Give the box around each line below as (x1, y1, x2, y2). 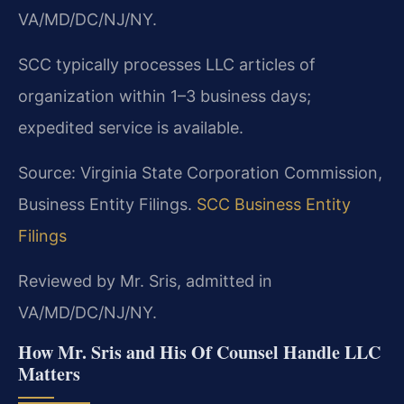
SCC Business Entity (197, 194, 351, 214)
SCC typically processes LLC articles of (18, 54, 316, 74)
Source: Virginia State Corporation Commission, (18, 162, 382, 182)
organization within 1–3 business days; (18, 86, 311, 106)
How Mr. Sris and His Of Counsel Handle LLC (18, 338, 381, 365)
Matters (18, 360, 80, 387)
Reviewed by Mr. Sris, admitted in (18, 271, 272, 290)
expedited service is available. (18, 117, 243, 137)
